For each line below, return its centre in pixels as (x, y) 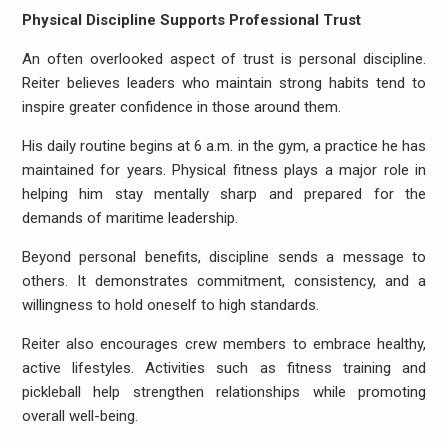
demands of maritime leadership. (129, 218)
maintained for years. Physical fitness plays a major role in (224, 170)
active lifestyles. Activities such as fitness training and (224, 368)
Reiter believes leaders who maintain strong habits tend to (224, 83)
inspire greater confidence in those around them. (181, 107)
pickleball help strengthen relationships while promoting (224, 392)
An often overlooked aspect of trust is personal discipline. (224, 59)
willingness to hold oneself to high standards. (170, 305)
